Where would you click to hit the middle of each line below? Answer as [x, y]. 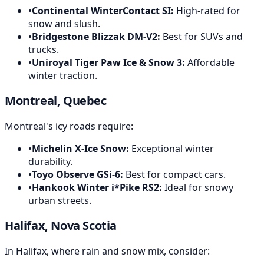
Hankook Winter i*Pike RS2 [95, 187]
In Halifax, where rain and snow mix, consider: [107, 251]
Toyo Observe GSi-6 [76, 174]
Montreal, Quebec [56, 100]
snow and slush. [64, 23]
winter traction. [63, 75]
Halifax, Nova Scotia [61, 225]
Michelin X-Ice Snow [79, 148]
